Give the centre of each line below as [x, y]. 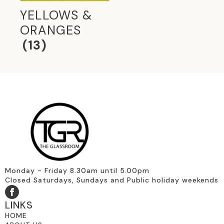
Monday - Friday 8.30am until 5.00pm [77, 171]
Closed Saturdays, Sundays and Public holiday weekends [112, 180]
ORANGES [50, 30]
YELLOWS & [56, 15]
